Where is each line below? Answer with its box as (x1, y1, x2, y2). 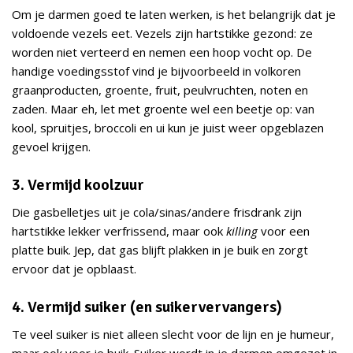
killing (226, 223, 258, 240)
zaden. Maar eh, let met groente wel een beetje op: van (12, 101, 314, 117)
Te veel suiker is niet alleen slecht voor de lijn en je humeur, (12, 326, 334, 343)
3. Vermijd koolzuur (12, 175, 144, 195)
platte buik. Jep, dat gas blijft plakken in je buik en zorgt (12, 242, 308, 258)
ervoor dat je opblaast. (12, 261, 136, 277)
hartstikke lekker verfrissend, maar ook (12, 223, 226, 240)
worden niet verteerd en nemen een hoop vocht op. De (12, 44, 312, 61)
